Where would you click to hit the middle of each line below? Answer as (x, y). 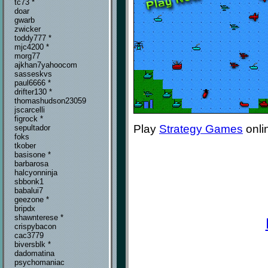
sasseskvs (33, 74)
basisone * (33, 155)
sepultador (32, 128)
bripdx (25, 209)
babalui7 (29, 191)
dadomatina (34, 254)
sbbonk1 (29, 182)
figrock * (29, 119)
